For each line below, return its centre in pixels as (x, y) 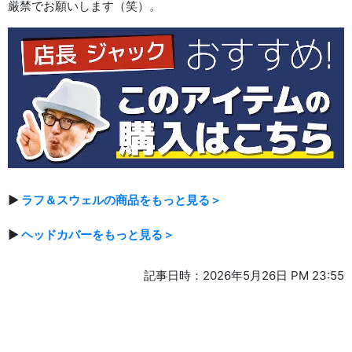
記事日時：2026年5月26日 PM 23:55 (244, 275)
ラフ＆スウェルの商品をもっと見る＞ (121, 200)
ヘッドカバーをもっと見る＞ (98, 234)
